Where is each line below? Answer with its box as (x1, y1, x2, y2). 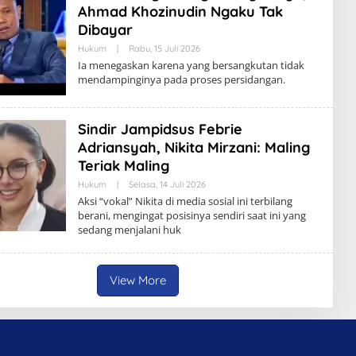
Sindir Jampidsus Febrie (77, 120, 242, 138)
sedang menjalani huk (77, 222, 181, 237)
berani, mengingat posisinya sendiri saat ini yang (77, 208, 306, 222)
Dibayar (77, 21, 133, 39)
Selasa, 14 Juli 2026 (128, 179, 206, 190)
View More (109, 273, 166, 288)
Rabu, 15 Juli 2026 (128, 43, 200, 54)
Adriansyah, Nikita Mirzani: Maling (77, 138, 310, 157)
